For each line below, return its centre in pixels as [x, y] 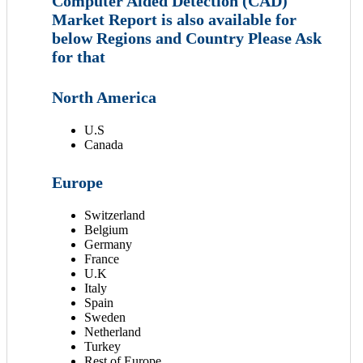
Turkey [102, 347]
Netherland [113, 332]
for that [79, 57]
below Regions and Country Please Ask [187, 38]
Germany [108, 245]
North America [104, 97]
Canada [104, 144]
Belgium [106, 230]
